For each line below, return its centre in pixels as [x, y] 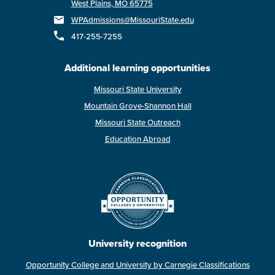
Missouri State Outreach [137, 122]
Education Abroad [137, 139]
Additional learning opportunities [137, 68]
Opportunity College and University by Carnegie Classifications [137, 265]
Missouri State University [137, 89]
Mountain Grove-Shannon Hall [137, 106]
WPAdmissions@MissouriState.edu [132, 20]
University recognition [137, 243]
